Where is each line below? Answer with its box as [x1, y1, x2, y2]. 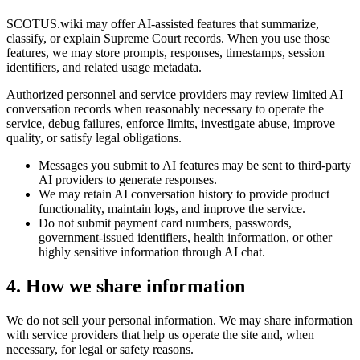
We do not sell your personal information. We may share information [6, 313, 353, 328]
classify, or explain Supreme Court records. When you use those [6, 31, 330, 46]
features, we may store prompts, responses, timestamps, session [6, 46, 325, 60]
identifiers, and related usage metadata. [6, 60, 202, 75]
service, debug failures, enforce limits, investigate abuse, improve [6, 117, 335, 131]
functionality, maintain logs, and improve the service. [39, 202, 305, 216]
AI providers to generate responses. [39, 173, 217, 187]
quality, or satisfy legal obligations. [6, 131, 182, 145]
